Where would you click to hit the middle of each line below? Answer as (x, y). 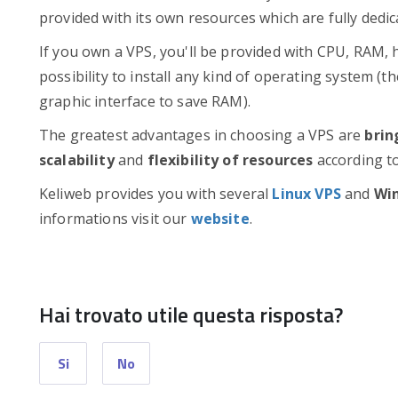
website (220, 219)
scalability (77, 160)
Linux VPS (306, 194)
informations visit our (115, 219)
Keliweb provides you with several (156, 194)
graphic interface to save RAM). (145, 101)
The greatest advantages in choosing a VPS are (202, 135)
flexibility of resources (230, 160)
